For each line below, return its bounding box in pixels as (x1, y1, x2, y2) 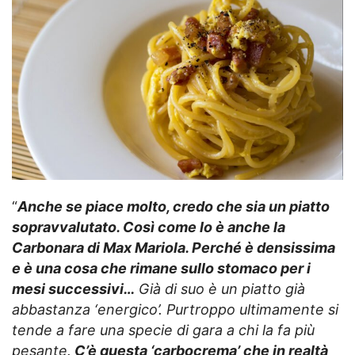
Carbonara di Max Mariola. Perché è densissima (12, 239, 335, 256)
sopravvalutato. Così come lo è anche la (12, 218, 285, 235)
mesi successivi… (12, 280, 135, 297)
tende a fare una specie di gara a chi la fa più (12, 321, 315, 338)
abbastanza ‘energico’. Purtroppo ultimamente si (12, 300, 338, 318)
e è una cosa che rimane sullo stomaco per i (12, 259, 311, 277)
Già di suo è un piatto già (135, 280, 305, 297)
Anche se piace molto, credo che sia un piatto (17, 197, 330, 215)
